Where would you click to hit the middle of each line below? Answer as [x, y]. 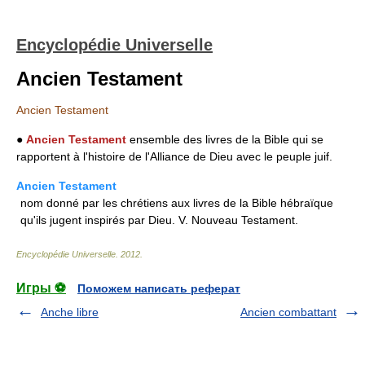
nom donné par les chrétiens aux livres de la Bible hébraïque [177, 203]
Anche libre [70, 312]
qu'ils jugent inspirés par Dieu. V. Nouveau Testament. [159, 220]
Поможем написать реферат [159, 288]
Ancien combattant [288, 312]
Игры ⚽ [41, 288]
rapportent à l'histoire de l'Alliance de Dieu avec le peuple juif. [174, 156]
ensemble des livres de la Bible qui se [225, 139]
